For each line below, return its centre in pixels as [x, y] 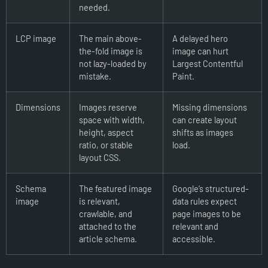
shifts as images [203, 132]
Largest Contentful [208, 63]
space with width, [112, 119]
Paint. [183, 76]
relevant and [195, 226]
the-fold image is [111, 51]
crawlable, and [106, 213]
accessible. [194, 238]
